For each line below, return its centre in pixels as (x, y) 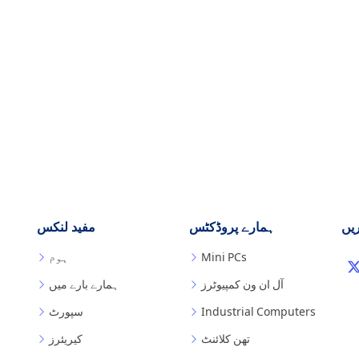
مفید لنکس (66, 227)
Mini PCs (224, 257)
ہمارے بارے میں (84, 284)
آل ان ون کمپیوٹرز (242, 284)
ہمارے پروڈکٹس (232, 227)
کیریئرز (66, 339)
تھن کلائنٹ (226, 339)
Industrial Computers (258, 311)
